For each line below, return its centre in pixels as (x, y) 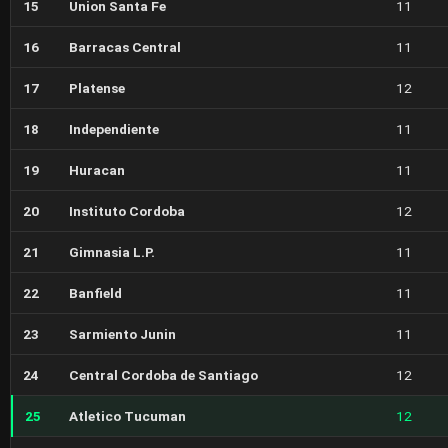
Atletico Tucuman (127, 416)
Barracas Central (125, 47)
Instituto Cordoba (127, 211)
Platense (97, 88)
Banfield (95, 293)
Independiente (114, 129)
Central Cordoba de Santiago (163, 375)
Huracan (97, 170)
